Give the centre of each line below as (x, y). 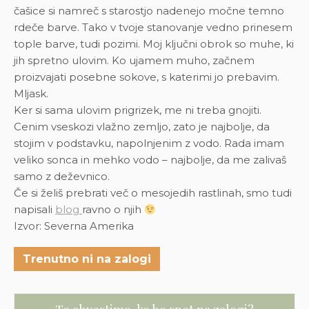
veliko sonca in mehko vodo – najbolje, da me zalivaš (150, 160)
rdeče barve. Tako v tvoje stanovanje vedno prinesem (153, 28)
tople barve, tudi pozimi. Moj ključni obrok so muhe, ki (154, 44)
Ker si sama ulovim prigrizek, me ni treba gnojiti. (138, 110)
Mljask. (31, 94)
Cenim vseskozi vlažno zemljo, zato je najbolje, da (142, 127)
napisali (34, 210)
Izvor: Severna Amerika (74, 226)
